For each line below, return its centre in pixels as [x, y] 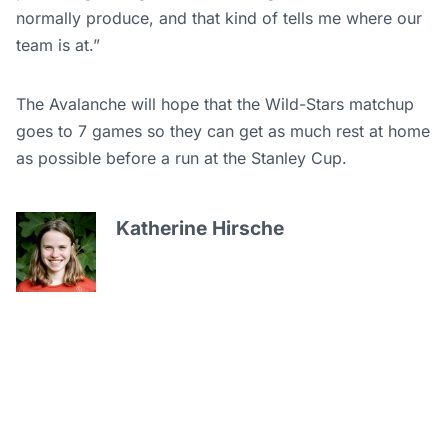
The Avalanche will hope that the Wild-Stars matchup [215, 104]
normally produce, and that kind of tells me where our [219, 18]
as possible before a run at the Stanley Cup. [181, 158]
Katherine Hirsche [200, 228]
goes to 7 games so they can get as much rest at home [223, 131]
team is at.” [58, 45]
